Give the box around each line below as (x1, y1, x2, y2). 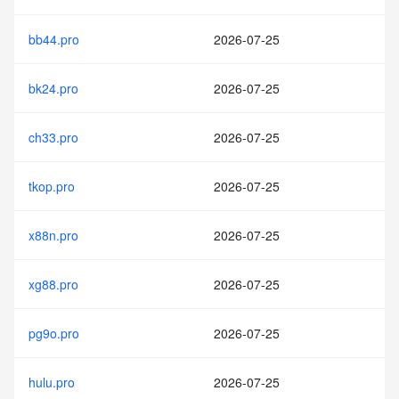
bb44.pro (28, 30, 79, 48)
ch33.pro (28, 128, 78, 146)
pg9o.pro (28, 324, 79, 342)
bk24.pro (28, 79, 78, 97)
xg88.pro (28, 275, 78, 293)
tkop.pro (28, 177, 75, 195)
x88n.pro (28, 226, 78, 244)
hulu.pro (28, 373, 75, 391)
